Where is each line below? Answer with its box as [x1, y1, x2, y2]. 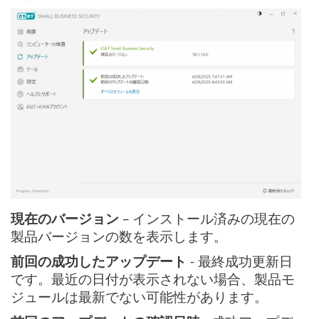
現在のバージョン [11, 209, 119, 228]
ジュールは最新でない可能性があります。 [11, 288, 268, 306]
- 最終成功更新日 [187, 252, 293, 271]
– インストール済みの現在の [119, 209, 295, 228]
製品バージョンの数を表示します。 [11, 227, 227, 246]
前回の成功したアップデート [11, 252, 187, 271]
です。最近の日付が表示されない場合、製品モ [11, 270, 295, 288]
